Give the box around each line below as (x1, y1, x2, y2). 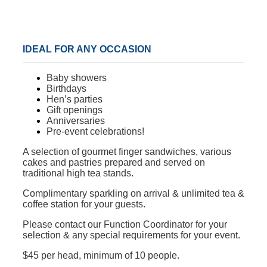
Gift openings (46, 105, 103, 116)
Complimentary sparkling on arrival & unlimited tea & (23, 188, 244, 199)
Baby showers (46, 73, 107, 83)
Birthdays (46, 83, 86, 94)
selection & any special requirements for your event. (23, 230, 240, 241)
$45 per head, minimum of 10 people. (23, 250, 179, 261)
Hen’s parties (46, 94, 103, 105)
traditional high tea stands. (23, 168, 133, 179)
